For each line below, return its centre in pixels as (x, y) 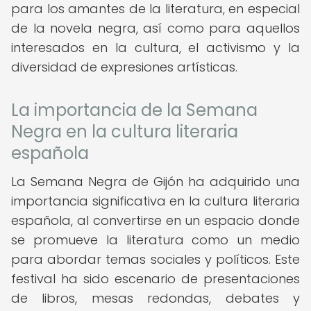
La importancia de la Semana (134, 110)
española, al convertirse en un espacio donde (155, 220)
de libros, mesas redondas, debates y (155, 298)
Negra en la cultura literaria (125, 132)
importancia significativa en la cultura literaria (155, 201)
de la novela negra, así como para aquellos (155, 28)
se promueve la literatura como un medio (155, 240)
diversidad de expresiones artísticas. (124, 67)
